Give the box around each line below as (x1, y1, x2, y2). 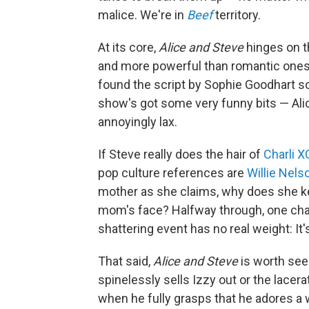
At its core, (98, 39, 159, 54)
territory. (212, 7, 261, 22)
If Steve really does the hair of (98, 146, 263, 161)
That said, (98, 253, 153, 268)
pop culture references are (98, 165, 247, 180)
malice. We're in (98, 7, 187, 22)
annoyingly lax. (98, 114, 177, 129)
